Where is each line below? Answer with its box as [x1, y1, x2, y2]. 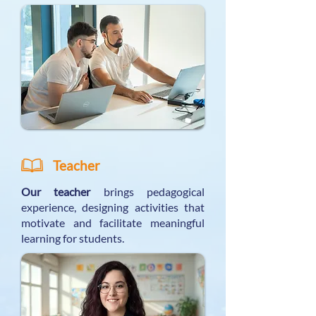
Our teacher [21, 185, 91, 198]
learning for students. [21, 231, 124, 245]
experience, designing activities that [21, 200, 205, 214]
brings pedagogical [90, 185, 205, 198]
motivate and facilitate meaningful [21, 216, 205, 229]
